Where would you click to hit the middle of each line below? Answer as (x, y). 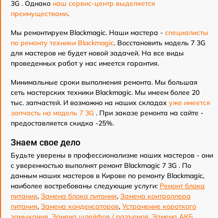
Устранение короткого (159, 206)
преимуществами (39, 13)
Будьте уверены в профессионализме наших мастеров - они (112, 155)
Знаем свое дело (45, 142)
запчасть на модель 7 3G (53, 113)
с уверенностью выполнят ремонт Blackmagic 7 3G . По (101, 165)
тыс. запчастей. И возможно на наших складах (90, 102)
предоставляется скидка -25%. (62, 123)
